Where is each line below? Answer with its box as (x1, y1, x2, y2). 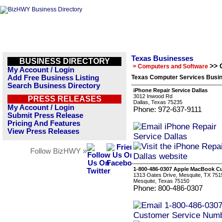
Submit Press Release (7, 111, 83, 119)
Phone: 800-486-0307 (133, 184, 203, 192)
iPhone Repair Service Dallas (133, 87, 208, 93)
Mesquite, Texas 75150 (133, 178, 189, 184)
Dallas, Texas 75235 (133, 99, 182, 105)
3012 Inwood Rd (133, 93, 172, 99)
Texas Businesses (131, 55, 193, 62)
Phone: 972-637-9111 (133, 105, 202, 113)
